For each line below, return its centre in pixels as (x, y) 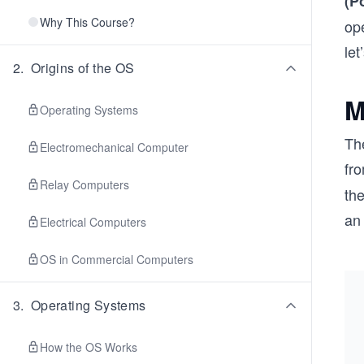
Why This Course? (87, 22)
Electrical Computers (93, 222)
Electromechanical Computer (114, 147)
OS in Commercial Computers (117, 259)
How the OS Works (89, 347)
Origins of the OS (82, 68)
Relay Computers (84, 184)
